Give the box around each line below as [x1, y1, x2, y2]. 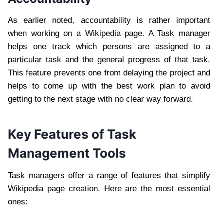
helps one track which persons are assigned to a [8, 42, 210, 52]
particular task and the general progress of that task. [8, 55, 210, 65]
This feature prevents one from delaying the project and [8, 68, 210, 78]
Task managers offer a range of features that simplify [8, 171, 210, 181]
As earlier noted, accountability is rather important [8, 16, 210, 25]
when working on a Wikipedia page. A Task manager [8, 29, 210, 38]
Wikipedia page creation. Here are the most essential [8, 184, 210, 194]
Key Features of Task [8, 127, 136, 142]
